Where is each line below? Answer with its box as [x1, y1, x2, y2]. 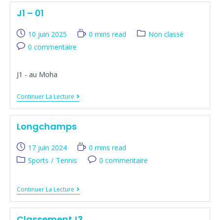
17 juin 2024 [27, 143, 67, 152]
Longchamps [16, 120, 77, 133]
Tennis [55, 156, 77, 165]
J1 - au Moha [16, 70, 57, 79]
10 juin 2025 [27, 29, 67, 39]
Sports [27, 156, 49, 165]
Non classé [148, 29, 184, 39]
